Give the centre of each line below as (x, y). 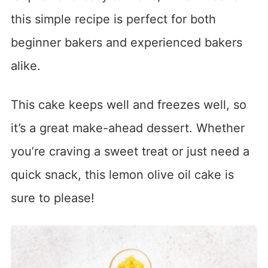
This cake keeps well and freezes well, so (128, 105)
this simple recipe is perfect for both (113, 19)
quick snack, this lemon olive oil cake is (122, 175)
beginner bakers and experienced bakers (126, 43)
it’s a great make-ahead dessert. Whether (127, 128)
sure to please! (52, 198)
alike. (25, 66)
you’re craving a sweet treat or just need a (130, 152)
